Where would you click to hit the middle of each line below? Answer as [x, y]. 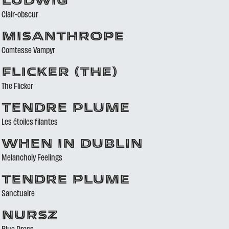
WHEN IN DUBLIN [72, 145]
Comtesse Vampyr [28, 50]
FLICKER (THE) [59, 73]
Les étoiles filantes [29, 121]
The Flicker [17, 85]
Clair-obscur [20, 14]
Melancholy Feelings [32, 157]
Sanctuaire [18, 193]
